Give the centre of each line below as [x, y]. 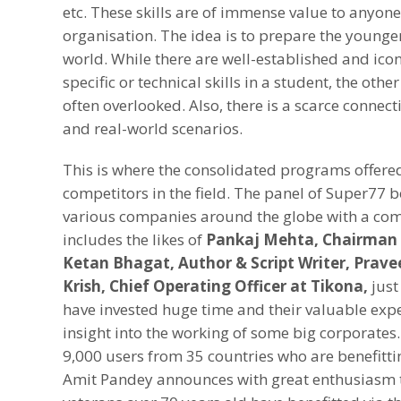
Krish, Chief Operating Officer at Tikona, [215, 286]
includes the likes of [134, 240]
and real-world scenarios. [152, 129]
